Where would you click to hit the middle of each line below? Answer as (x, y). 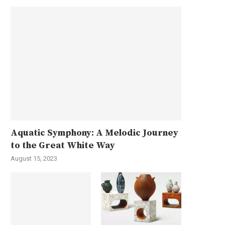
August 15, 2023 (34, 158)
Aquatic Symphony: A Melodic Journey (94, 133)
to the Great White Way (63, 145)
